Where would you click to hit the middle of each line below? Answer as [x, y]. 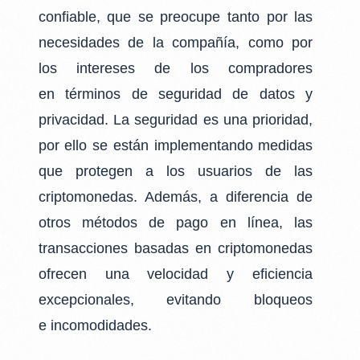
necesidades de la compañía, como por [176, 43]
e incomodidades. [95, 325]
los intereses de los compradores [176, 68]
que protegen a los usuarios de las [176, 171]
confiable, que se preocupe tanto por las [176, 17]
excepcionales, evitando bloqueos [176, 300]
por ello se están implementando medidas [176, 145]
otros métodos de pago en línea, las [176, 223]
